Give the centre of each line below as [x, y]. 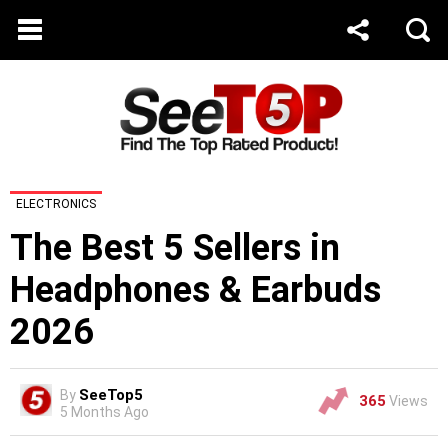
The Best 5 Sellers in [175, 248]
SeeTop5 [111, 395]
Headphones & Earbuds [195, 290]
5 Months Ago [104, 412]
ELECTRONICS [56, 204]
